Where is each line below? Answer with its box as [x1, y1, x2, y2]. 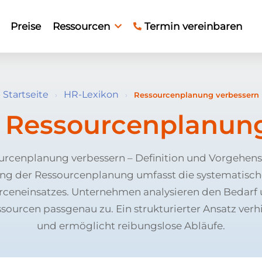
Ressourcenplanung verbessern [134, 90, 259, 99]
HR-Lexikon [64, 89, 119, 100]
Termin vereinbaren [144, 20, 242, 32]
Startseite [3, 89, 49, 100]
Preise [11, 20, 41, 32]
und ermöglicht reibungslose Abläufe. [37, 219, 225, 232]
